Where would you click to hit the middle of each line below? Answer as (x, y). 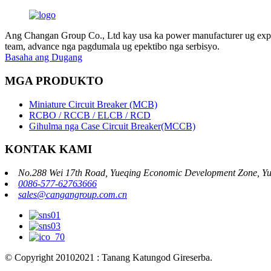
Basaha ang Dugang (44, 57)
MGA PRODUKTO (54, 81)
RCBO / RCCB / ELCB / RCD (90, 115)
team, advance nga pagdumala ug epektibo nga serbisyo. (112, 47)
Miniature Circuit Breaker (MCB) (93, 104)
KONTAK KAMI (48, 149)
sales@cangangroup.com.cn (73, 195)
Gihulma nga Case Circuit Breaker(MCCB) (112, 126)
